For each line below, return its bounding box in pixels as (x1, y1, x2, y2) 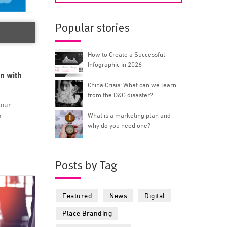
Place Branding (62, 208, 112, 217)
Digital (144, 191, 165, 200)
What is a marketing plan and (88, 110, 171, 119)
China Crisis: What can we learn (88, 80, 177, 89)
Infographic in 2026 (88, 60, 142, 68)
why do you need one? (88, 121, 151, 129)
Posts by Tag (55, 157, 118, 173)
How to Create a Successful (88, 50, 166, 58)
